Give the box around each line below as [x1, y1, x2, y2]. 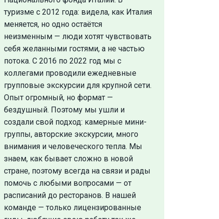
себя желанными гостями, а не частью [3, 44, 145, 53]
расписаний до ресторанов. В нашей [3, 190, 136, 200]
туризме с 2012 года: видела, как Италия [3, 7, 152, 17]
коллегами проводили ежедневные [3, 68, 136, 78]
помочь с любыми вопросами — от [3, 178, 131, 188]
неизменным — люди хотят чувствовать [3, 31, 152, 41]
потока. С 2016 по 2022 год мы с [3, 56, 121, 66]
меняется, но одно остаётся [3, 19, 102, 29]
